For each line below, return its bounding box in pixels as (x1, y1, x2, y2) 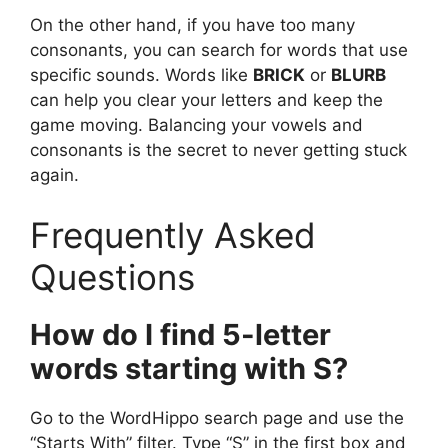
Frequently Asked (30, 213, 316, 256)
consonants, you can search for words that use (30, 40, 408, 61)
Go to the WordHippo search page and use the (30, 407, 404, 428)
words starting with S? (30, 350, 348, 386)
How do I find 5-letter (30, 316, 331, 352)
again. (30, 165, 79, 186)
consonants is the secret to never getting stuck (30, 140, 407, 161)
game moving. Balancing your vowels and (30, 115, 363, 136)
